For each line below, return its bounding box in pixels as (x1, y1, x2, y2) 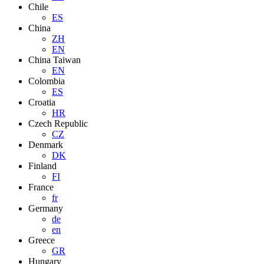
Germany (28, 203, 63, 213)
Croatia (28, 97, 55, 107)
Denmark (28, 140, 63, 150)
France (28, 182, 54, 192)
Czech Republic (28, 118, 88, 128)
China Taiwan (28, 55, 81, 65)
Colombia (28, 76, 65, 86)
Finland (28, 161, 57, 171)
